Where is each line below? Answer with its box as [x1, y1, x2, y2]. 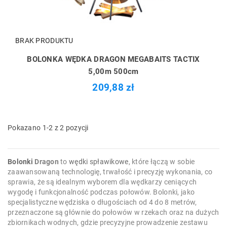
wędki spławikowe [69, 158, 129, 166]
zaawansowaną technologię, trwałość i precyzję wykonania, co [8, 168, 213, 176]
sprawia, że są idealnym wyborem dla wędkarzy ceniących [8, 178, 197, 186]
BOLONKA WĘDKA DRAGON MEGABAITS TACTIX [27, 55, 200, 64]
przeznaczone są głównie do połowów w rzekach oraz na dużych [8, 208, 219, 216]
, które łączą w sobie [128, 158, 195, 166]
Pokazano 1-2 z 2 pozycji [8, 124, 89, 132]
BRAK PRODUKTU [15, 36, 73, 45]
